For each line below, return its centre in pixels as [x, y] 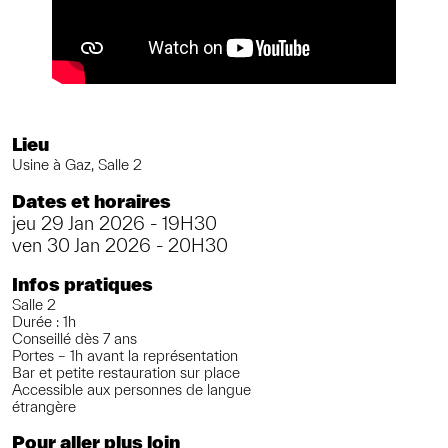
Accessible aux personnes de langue [131, 389]
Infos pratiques [82, 284]
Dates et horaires [91, 201]
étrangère [44, 406]
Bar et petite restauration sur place [126, 372]
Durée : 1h [44, 321]
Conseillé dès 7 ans [74, 338]
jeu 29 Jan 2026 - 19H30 [114, 223]
